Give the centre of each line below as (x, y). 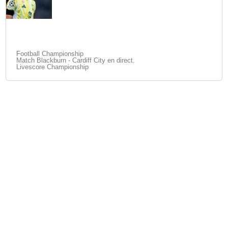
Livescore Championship (53, 67)
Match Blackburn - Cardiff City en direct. (76, 60)
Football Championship (50, 54)
